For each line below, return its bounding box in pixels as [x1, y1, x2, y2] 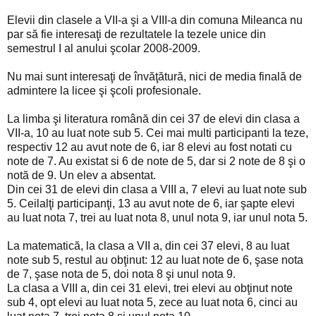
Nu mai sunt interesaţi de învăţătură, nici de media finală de [7, 70, 302, 83]
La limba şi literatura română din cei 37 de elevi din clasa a [7, 112, 300, 125]
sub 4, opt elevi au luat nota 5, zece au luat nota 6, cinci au [7, 296, 298, 308]
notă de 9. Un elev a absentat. [7, 169, 156, 181]
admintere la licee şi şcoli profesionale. [7, 84, 201, 97]
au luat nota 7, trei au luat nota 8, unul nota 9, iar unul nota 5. [7, 211, 308, 224]
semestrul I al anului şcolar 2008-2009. [7, 42, 200, 54]
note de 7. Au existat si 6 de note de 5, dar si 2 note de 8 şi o [7, 154, 305, 167]
